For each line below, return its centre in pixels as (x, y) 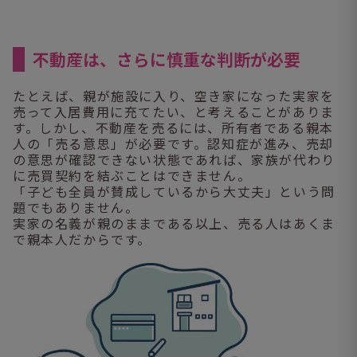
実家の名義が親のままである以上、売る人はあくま (174, 224)
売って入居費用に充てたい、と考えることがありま (174, 112)
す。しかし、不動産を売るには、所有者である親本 (173, 128)
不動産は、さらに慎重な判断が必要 (167, 59)
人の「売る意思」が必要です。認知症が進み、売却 (173, 144)
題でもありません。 (76, 208)
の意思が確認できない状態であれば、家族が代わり (174, 160)
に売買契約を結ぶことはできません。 (132, 176)
